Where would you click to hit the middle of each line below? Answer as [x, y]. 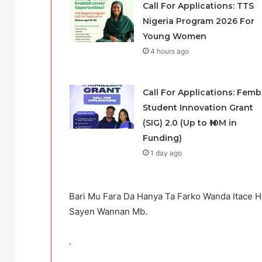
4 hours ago [169, 51]
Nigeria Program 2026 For [198, 21]
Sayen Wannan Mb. [108, 212]
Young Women [174, 37]
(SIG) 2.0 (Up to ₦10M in [189, 123]
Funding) [162, 138]
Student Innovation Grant [198, 108]
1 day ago [166, 153]
